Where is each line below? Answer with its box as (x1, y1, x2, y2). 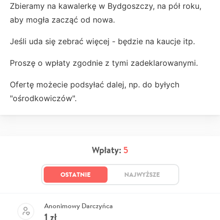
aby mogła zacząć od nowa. (10, 14, 115, 25)
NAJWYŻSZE (124, 169, 160, 179)
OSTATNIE (60, 169, 91, 179)
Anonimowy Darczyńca (44, 201, 113, 210)
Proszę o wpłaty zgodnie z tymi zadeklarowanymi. (10, 57, 200, 68)
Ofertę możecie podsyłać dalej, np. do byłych (10, 79, 179, 89)
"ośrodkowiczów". (10, 93, 77, 103)
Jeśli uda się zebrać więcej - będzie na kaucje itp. (10, 36, 195, 46)
